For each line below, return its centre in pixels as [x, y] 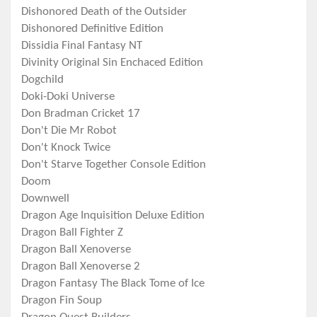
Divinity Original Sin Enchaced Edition [112, 63]
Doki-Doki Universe [68, 97]
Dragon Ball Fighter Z [72, 233]
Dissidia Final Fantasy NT [82, 46]
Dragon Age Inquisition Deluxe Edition [113, 216]
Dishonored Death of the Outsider [104, 12]
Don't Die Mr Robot [69, 131]
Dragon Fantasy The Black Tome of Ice [113, 284]
